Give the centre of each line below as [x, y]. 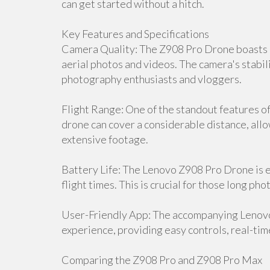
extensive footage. [105, 139]
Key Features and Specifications [135, 34]
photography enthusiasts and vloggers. [152, 79]
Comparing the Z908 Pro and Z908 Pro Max [162, 260]
